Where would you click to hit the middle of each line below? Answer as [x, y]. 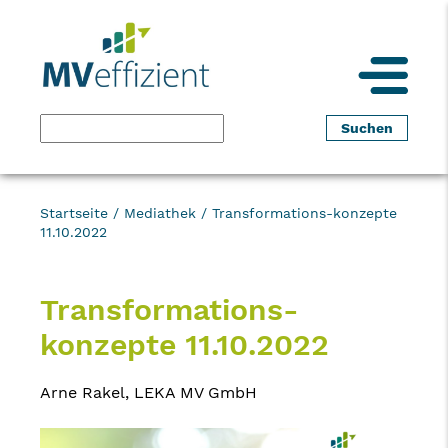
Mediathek [160, 213]
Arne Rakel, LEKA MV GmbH [148, 392]
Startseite [74, 213]
